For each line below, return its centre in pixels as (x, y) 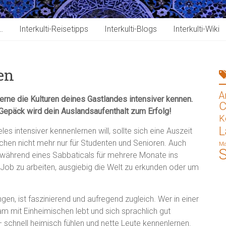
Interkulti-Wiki (196, 29)
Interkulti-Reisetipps (54, 29)
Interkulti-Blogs (131, 29)
